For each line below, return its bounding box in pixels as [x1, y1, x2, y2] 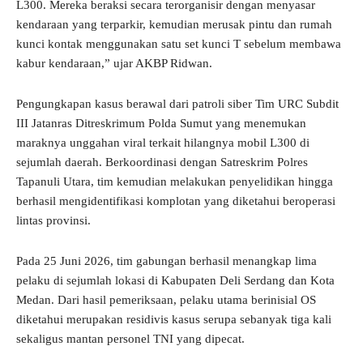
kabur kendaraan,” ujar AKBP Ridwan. [16, 57, 212, 70]
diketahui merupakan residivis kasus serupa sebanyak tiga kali [16, 313, 331, 327]
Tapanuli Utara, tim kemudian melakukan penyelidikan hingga [16, 175, 333, 189]
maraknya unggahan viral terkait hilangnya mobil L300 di [16, 136, 310, 150]
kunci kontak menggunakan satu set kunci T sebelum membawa [16, 37, 341, 51]
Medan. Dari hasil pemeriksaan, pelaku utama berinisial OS [16, 293, 316, 307]
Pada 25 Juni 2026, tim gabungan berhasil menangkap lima [16, 254, 317, 268]
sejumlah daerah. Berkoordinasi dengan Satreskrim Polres [16, 156, 308, 169]
